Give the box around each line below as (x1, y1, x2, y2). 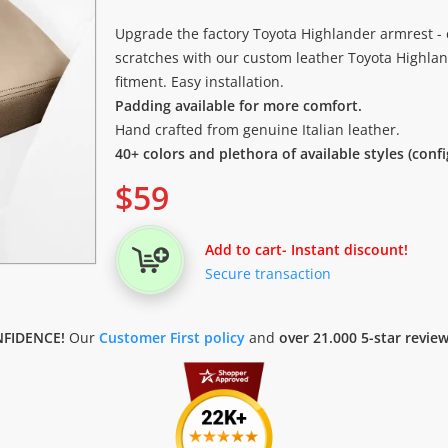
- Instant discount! (282, 240, 408, 259)
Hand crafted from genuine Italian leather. (115, 120, 400, 139)
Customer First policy (98, 328, 245, 347)
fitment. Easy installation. (115, 72, 284, 91)
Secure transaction (205, 264, 331, 283)
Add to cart (205, 240, 282, 259)
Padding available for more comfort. (115, 96, 362, 115)
